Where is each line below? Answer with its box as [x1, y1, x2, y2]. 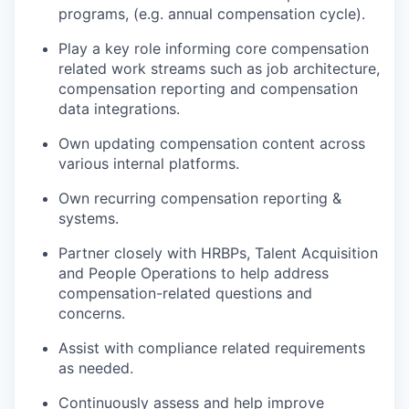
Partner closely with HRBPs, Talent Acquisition [58, 244, 378, 263]
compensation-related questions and [58, 284, 312, 303]
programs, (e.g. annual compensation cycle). [58, 5, 365, 24]
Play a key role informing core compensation [58, 39, 369, 58]
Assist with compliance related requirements [58, 339, 365, 358]
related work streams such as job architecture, [58, 59, 380, 79]
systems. [58, 209, 119, 228]
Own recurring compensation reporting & [58, 189, 341, 208]
